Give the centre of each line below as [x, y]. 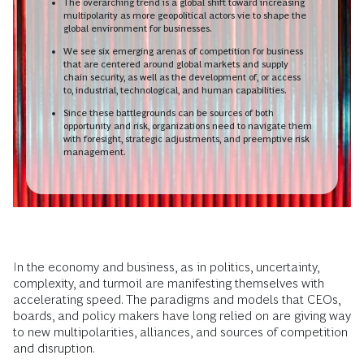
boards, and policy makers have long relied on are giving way [182, 316]
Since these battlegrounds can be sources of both [169, 113]
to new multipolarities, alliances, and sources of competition [180, 332]
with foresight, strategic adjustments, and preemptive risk [186, 139]
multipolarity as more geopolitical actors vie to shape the [185, 15]
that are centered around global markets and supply [176, 64]
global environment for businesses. [138, 28]
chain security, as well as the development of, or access [182, 77]
